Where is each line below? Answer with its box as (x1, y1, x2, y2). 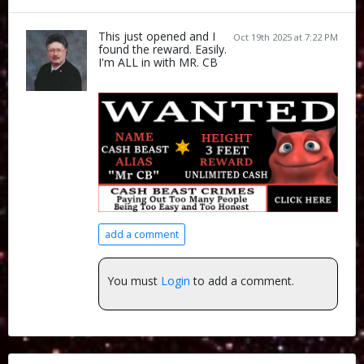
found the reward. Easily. (98, 41, 227, 57)
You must (107, 273, 161, 288)
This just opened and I (98, 28, 215, 44)
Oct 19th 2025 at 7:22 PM (233, 30, 338, 43)
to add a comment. (190, 273, 294, 288)
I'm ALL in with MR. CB (98, 54, 218, 70)
